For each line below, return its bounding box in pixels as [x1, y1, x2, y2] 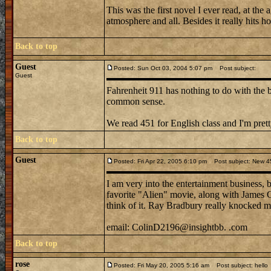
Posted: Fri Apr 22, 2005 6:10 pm [114, 158, 207, 165]
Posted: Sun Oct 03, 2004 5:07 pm [114, 65, 212, 71]
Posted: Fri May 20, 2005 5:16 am [114, 262, 209, 269]
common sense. [106, 96, 165, 106]
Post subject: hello [211, 262, 268, 269]
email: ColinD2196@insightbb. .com [106, 222, 247, 232]
